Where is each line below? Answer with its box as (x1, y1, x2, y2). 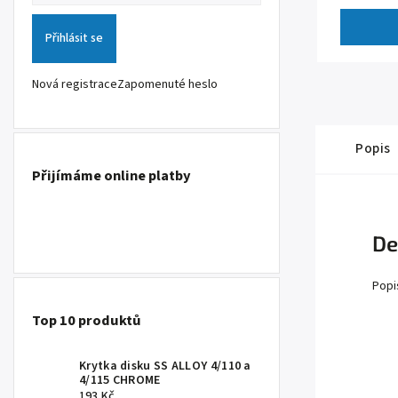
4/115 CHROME (79, 371, 161, 390)
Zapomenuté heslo (117, 75, 218, 93)
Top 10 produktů (32, 310, 141, 332)
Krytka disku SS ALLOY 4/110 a (79, 357, 251, 376)
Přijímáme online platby (32, 165, 191, 187)
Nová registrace (32, 75, 117, 93)
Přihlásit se (45, 29, 103, 48)
